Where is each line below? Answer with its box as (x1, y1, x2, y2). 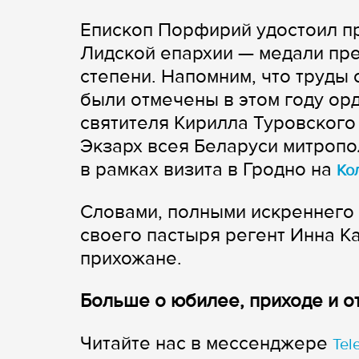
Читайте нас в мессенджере (80, 332, 333, 355)
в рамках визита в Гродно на (80, 158, 337, 181)
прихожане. (80, 247, 182, 270)
